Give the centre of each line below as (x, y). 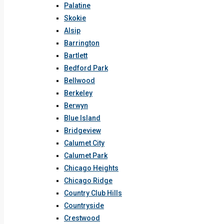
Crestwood (82, 218)
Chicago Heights (91, 168)
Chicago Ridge (88, 180)
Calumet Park (86, 155)
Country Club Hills (93, 193)
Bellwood (79, 80)
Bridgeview (82, 130)
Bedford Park (86, 68)
